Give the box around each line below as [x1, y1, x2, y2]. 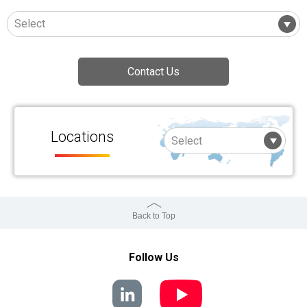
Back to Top [132, 210, 175, 221]
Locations [51, 127, 114, 145]
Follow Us [128, 250, 179, 264]
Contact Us [127, 64, 180, 78]
